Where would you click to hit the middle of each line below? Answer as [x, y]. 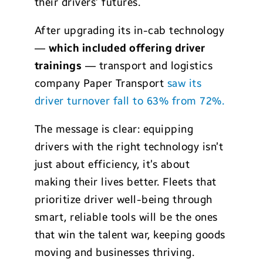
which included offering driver [127, 48]
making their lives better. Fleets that [125, 182]
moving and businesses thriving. [114, 253]
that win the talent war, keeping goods [130, 235]
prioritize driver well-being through [123, 200]
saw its [184, 84]
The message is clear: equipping [114, 129]
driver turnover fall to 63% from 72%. [129, 101]
